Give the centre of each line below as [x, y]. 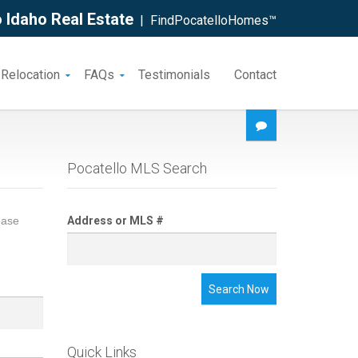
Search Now [239, 289]
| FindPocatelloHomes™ [205, 20]
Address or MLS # [115, 221]
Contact [255, 75]
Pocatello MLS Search [137, 168]
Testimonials [174, 75]
